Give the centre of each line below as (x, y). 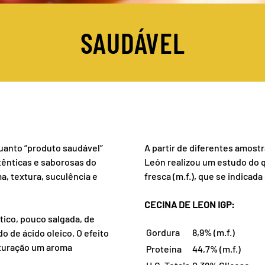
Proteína (164, 248)
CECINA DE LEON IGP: (190, 204)
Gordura (163, 232)
